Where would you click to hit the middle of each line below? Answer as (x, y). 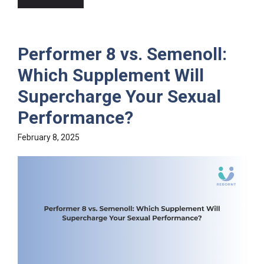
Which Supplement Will (111, 75)
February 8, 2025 (49, 137)
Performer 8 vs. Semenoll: (122, 54)
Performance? (75, 117)
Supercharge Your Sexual (119, 96)
